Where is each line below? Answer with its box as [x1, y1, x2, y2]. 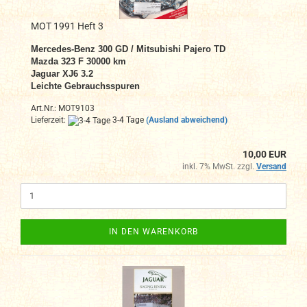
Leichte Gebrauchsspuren [31, 81, 140, 92]
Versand [256, 161, 286, 171]
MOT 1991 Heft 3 [31, 21, 103, 32]
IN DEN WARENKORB [109, 226, 198, 236]
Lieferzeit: [31, 115, 68, 125]
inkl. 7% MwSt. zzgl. [182, 161, 256, 171]
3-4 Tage [110, 115, 144, 125]
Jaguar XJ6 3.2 [31, 69, 93, 79]
